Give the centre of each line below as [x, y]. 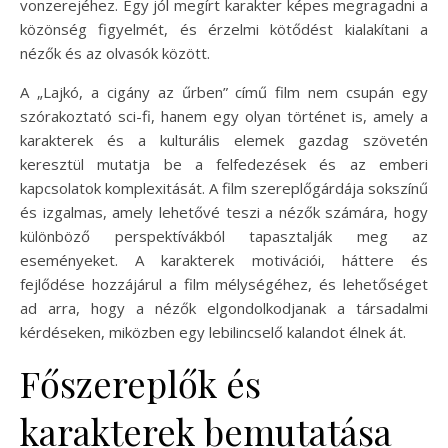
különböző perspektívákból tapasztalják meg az [224, 236]
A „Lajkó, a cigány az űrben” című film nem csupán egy [224, 92]
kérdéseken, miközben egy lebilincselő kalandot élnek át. [213, 332]
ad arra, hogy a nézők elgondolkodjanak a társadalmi [224, 308]
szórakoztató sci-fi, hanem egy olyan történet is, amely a [224, 116]
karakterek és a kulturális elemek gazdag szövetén [224, 140]
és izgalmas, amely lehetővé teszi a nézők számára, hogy [224, 212]
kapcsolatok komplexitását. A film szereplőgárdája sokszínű [224, 188]
